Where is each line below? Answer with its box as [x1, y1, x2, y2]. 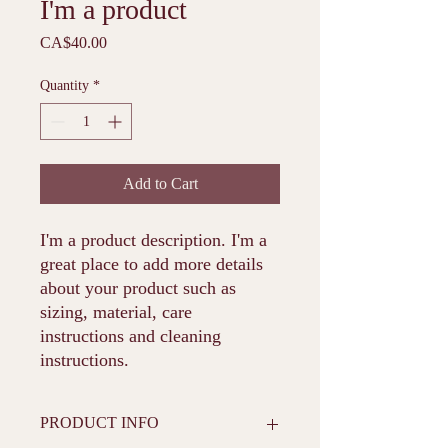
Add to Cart [122, 175, 198, 192]
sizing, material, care [40, 302, 192, 322]
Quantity [40, 78, 89, 93]
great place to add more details [40, 254, 263, 274]
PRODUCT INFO [40, 414, 159, 431]
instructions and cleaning [40, 326, 221, 346]
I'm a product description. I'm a [40, 230, 267, 250]
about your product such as [40, 278, 236, 298]
